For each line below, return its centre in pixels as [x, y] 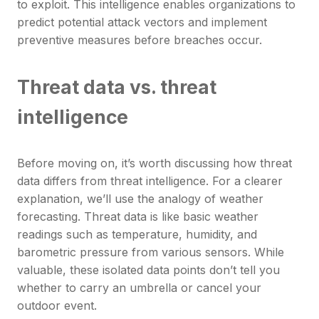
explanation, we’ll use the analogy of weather [140, 198]
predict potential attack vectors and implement [142, 22]
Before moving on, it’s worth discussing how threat [155, 163]
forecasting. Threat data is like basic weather [138, 216]
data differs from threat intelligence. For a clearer [150, 181]
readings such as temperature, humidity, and [137, 234]
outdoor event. [59, 305]
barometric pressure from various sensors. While [151, 252]
